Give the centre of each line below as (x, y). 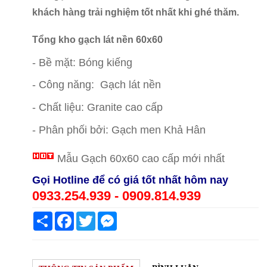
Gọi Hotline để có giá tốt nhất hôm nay (131, 180)
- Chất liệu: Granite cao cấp (98, 108)
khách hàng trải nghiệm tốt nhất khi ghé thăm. (136, 13)
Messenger (137, 216)
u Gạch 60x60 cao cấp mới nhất (149, 159)
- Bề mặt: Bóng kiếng (83, 63)
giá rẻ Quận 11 (198, 39)
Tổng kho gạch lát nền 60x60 (99, 39)
